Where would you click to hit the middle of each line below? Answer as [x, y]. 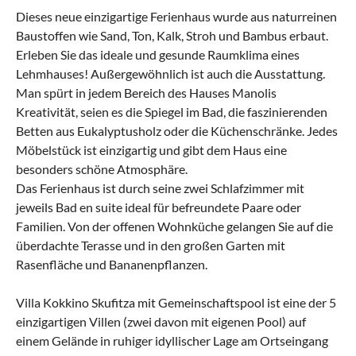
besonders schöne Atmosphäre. [102, 168]
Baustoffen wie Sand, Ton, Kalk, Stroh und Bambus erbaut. [172, 35]
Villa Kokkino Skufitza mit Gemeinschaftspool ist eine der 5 [176, 302]
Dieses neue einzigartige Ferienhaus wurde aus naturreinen [176, 16]
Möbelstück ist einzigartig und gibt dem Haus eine [151, 149]
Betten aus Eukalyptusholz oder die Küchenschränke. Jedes [177, 130]
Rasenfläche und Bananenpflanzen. [112, 264]
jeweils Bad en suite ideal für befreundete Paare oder [159, 207]
